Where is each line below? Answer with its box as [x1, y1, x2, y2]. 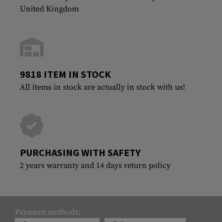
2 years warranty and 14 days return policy [20, 160, 170, 170]
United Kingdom [20, 3, 79, 14]
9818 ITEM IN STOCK [20, 67, 111, 80]
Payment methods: [15, 207, 81, 217]
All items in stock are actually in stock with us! [20, 82, 185, 92]
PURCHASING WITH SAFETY [20, 146, 141, 159]
